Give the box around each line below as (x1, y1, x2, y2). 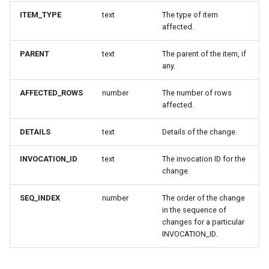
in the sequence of (162, 205, 226, 214)
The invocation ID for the (162, 154, 246, 163)
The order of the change (162, 193, 245, 202)
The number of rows (162, 88, 232, 97)
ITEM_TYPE (20, 10, 61, 19)
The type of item (162, 10, 218, 19)
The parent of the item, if (162, 49, 246, 58)
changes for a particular (162, 217, 244, 226)
